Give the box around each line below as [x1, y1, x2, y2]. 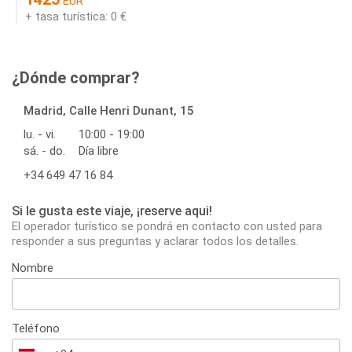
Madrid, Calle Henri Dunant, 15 [24, 104, 194, 119]
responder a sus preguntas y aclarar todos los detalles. [12, 234, 299, 249]
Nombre [12, 261, 53, 276]
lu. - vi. [24, 127, 56, 142]
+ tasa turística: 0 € [25, 9, 126, 24]
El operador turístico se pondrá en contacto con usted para [12, 219, 322, 234]
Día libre [79, 144, 119, 159]
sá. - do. [24, 144, 65, 159]
